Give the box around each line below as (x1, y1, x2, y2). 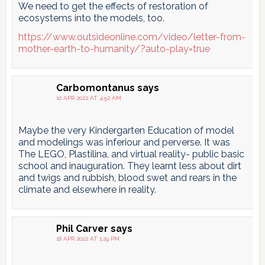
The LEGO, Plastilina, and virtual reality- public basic (18, 148, 244, 160)
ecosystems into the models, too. (18, 12, 164, 24)
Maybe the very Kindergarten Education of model (18, 125, 234, 137)
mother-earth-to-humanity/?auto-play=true (18, 43, 210, 55)
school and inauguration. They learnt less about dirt (18, 160, 241, 172)
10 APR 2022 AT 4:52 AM (56, 95, 121, 102)
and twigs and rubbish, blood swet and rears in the (18, 172, 237, 184)
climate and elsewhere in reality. (18, 184, 156, 196)
